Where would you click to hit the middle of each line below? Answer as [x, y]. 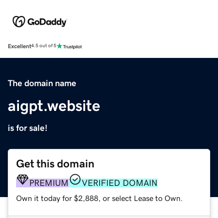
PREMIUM [49, 183]
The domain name [42, 83]
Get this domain [55, 163]
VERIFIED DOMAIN [120, 183]
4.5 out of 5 [44, 46]
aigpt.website [54, 105]
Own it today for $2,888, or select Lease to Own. [100, 198]
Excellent [19, 46]
